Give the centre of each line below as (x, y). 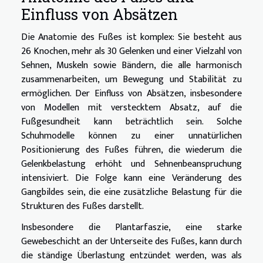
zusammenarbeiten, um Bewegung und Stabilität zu (131, 79)
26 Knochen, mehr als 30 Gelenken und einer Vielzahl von (131, 51)
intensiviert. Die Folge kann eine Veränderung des (131, 178)
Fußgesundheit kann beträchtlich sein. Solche (131, 122)
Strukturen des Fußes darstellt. (82, 206)
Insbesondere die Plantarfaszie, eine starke (131, 227)
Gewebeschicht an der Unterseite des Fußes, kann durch (131, 241)
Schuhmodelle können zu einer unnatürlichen (131, 136)
